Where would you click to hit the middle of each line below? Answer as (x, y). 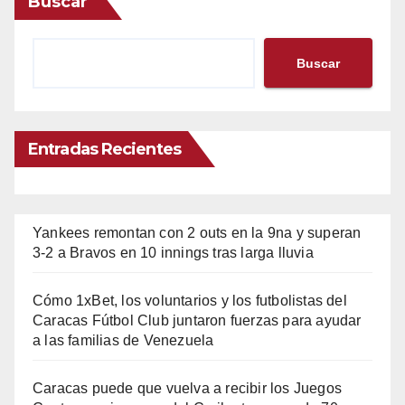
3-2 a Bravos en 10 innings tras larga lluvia (173, 253)
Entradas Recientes (104, 150)
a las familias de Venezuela (123, 341)
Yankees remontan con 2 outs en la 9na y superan (197, 233)
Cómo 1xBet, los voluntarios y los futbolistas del (190, 301)
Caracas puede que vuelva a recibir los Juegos (188, 389)
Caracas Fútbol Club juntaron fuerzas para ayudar (197, 321)
